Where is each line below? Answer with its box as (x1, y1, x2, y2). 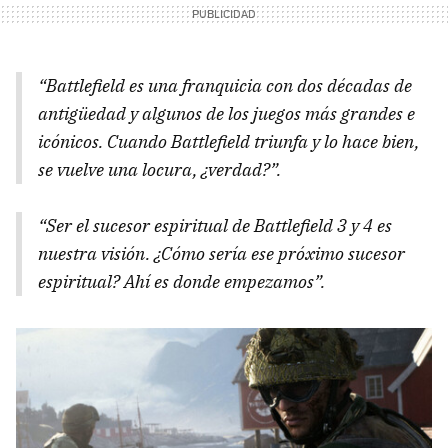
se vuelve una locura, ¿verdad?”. (38, 157, 281, 181)
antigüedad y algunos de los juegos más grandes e (38, 101, 415, 125)
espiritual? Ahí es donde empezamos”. (38, 269, 325, 293)
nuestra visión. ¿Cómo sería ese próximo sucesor (38, 241, 405, 265)
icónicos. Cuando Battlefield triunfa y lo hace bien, (38, 129, 419, 153)
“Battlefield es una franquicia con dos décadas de (38, 73, 412, 97)
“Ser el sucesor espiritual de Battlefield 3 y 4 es (38, 213, 392, 237)
